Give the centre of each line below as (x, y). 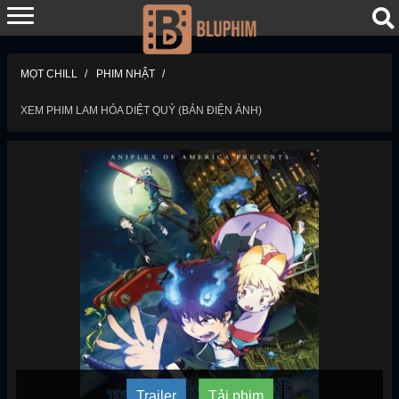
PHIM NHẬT (126, 74)
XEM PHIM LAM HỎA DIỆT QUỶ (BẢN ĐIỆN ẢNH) (141, 110)
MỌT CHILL (49, 74)
